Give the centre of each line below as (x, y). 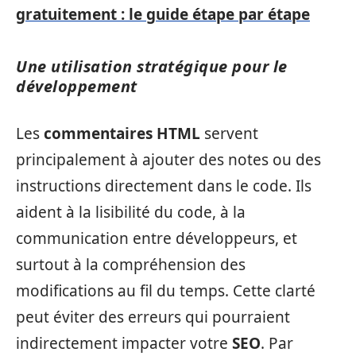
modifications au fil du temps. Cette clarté (166, 290)
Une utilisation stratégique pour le (152, 66)
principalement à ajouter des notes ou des (168, 159)
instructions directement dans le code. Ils (164, 186)
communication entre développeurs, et (157, 238)
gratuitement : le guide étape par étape (163, 14)
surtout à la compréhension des (131, 264)
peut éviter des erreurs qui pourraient (153, 317)
